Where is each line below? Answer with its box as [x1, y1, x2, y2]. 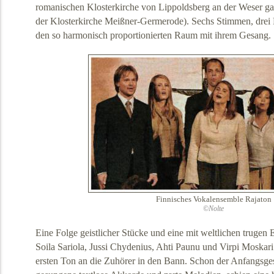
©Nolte [203, 205, 224, 213]
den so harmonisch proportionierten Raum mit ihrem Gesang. [35, 29, 271, 42]
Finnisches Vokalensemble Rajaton [155, 195, 272, 204]
